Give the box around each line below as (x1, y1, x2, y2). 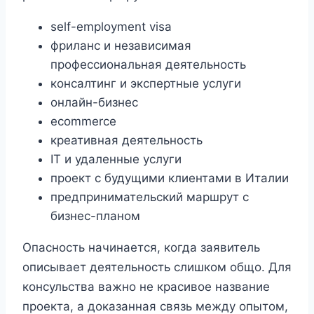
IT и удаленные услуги (50, 151, 182, 166)
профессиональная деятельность (50, 57, 246, 71)
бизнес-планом (50, 208, 140, 223)
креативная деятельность (50, 132, 203, 147)
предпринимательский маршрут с (50, 189, 249, 204)
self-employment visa (50, 19, 172, 34)
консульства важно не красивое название (22, 279, 270, 294)
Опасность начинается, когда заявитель (22, 240, 260, 254)
